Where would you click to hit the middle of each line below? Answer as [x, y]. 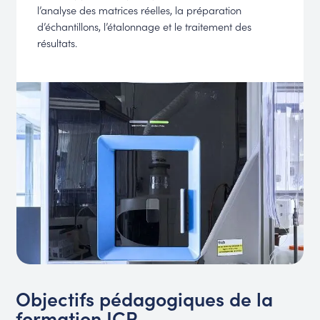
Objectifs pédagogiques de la [145, 299]
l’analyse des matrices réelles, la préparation [140, 9]
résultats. [57, 42]
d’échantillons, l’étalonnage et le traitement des [145, 26]
